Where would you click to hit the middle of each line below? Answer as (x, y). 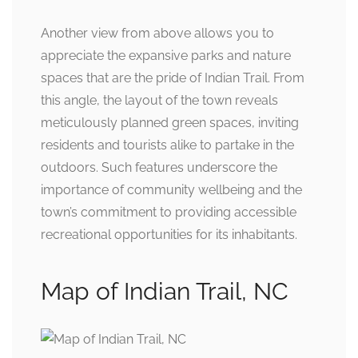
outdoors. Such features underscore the (159, 167)
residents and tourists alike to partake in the (167, 145)
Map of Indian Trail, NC (165, 291)
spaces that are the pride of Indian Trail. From (173, 78)
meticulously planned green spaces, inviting (170, 122)
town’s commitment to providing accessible (169, 212)
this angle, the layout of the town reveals (159, 100)
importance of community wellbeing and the (171, 189)
